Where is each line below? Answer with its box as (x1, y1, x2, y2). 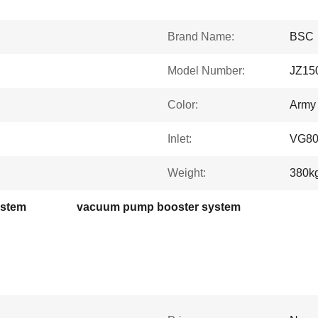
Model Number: (168, 65, 245, 77)
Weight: (168, 167, 206, 179)
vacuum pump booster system (77, 201, 241, 213)
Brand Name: (168, 31, 234, 43)
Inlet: (168, 133, 192, 145)
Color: (168, 99, 198, 111)
